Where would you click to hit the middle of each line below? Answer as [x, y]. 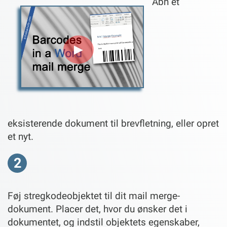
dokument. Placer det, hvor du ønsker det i [98, 209]
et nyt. [21, 136]
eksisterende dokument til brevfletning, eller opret [113, 123]
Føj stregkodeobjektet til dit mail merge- [94, 196]
